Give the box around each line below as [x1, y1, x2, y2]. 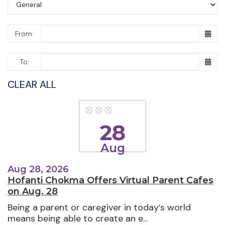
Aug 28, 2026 [8, 163, 69, 175]
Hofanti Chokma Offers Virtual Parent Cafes [8, 174, 213, 186]
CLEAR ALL [8, 78, 56, 91]
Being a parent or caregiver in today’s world [8, 201, 191, 213]
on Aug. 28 [8, 185, 58, 197]
